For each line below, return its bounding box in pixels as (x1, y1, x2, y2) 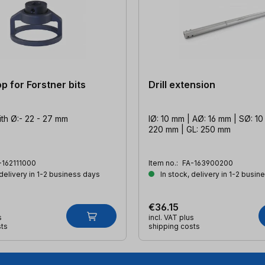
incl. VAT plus (148, 212, 194, 222)
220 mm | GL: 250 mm (148, 124, 231, 134)
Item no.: (148, 158, 180, 167)
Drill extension (148, 78, 215, 91)
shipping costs (148, 221, 200, 231)
